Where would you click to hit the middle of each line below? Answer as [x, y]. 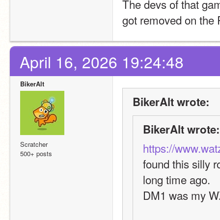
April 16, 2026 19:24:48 [102, 62]
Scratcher [34, 144]
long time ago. [177, 179]
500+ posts [36, 153]
